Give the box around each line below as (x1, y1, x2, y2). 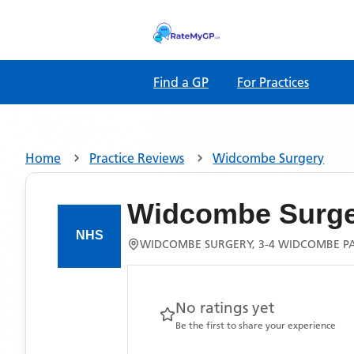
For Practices (237, 74, 309, 90)
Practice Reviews (89, 150, 185, 166)
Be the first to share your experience (175, 319, 336, 331)
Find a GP (153, 74, 209, 90)
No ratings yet (175, 299, 274, 317)
